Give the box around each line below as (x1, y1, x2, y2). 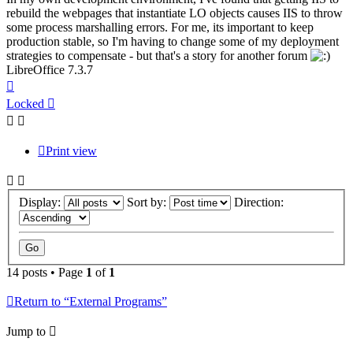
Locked (6, 97, 44, 111)
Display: (19, 195, 64, 209)
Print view (46, 144, 97, 158)
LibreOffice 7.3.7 (6, 63, 93, 77)
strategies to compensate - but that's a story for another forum (6, 49, 310, 63)
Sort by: (127, 195, 169, 209)
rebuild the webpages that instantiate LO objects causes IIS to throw (6, 6, 343, 20)
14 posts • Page (6, 265, 86, 279)
